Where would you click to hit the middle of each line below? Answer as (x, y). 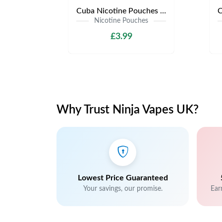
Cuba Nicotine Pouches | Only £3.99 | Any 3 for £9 (163, 11)
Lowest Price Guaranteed (123, 178)
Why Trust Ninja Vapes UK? (128, 110)
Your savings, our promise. (123, 189)
